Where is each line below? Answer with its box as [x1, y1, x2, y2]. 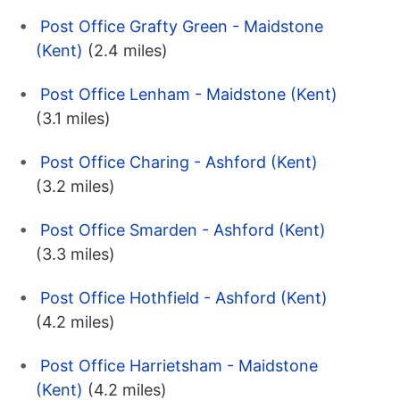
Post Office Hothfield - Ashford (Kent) [40, 288, 328, 308]
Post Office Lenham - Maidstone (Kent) [40, 85, 337, 104]
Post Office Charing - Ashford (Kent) [40, 153, 318, 172]
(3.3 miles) [36, 245, 115, 264]
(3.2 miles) [36, 177, 115, 196]
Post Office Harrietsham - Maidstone [40, 356, 318, 376]
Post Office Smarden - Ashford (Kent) [40, 221, 326, 240]
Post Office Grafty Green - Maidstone [40, 17, 323, 37]
